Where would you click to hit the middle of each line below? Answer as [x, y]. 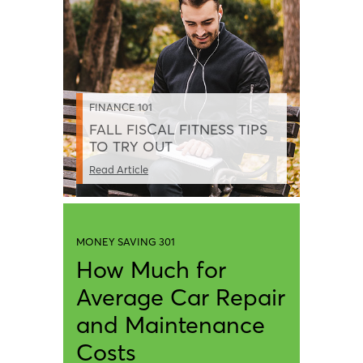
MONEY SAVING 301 [126, 241]
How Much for [151, 269]
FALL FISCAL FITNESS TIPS [178, 129]
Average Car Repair [181, 297]
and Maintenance [171, 324]
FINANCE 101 [121, 107]
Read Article [119, 169]
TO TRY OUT [131, 146]
